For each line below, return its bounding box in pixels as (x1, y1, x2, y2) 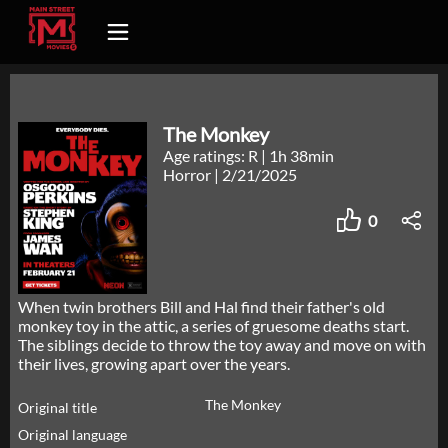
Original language (18, 426, 127, 444)
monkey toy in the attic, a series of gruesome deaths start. (18, 316, 409, 336)
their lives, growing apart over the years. (18, 354, 290, 374)
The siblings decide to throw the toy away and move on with (18, 335, 426, 355)
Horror (163, 165, 215, 184)
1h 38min (269, 146, 335, 165)
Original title (18, 399, 97, 417)
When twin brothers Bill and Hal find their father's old (18, 297, 385, 317)
